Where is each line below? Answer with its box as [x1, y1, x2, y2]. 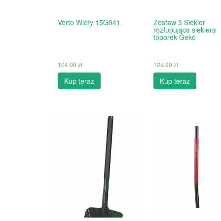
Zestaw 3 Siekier [153, 17, 205, 27]
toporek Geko [153, 32, 196, 42]
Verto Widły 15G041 [58, 17, 120, 27]
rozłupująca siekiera [153, 25, 216, 35]
